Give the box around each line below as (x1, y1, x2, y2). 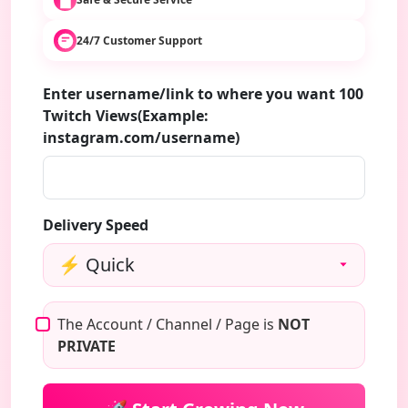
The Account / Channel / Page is (57, 314, 278, 334)
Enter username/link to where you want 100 (43, 84, 363, 104)
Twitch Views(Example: (43, 106, 209, 126)
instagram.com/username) (43, 127, 240, 148)
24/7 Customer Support (76, 32, 202, 48)
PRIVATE (57, 336, 116, 356)
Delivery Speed (43, 215, 148, 235)
